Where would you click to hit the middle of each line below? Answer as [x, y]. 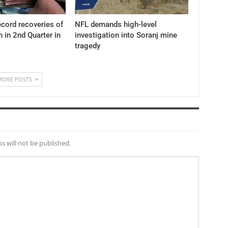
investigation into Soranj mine [126, 35]
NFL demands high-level [116, 24]
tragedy [87, 46]
